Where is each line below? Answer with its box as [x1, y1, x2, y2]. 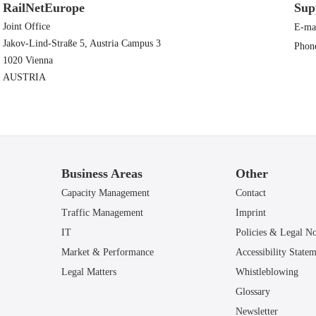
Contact [236, 188, 267, 199]
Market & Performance [61, 247, 154, 258]
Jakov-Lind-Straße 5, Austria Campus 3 [3, 37, 162, 49]
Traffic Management [61, 207, 143, 219]
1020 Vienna [3, 54, 54, 66]
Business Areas [61, 166, 142, 181]
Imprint [236, 207, 267, 219]
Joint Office [3, 20, 51, 32]
